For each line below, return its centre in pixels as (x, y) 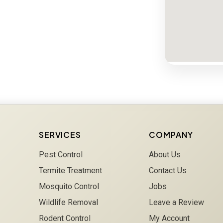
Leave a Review (177, 202)
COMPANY (171, 134)
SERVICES (60, 134)
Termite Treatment (70, 170)
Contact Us (168, 170)
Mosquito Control (69, 186)
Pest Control (60, 154)
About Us (165, 154)
